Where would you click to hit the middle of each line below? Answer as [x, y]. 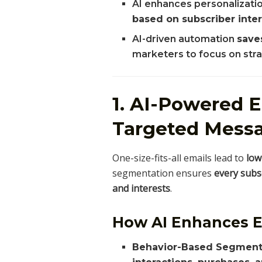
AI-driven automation [185, 39]
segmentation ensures [163, 173]
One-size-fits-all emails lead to [179, 158]
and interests [141, 188]
